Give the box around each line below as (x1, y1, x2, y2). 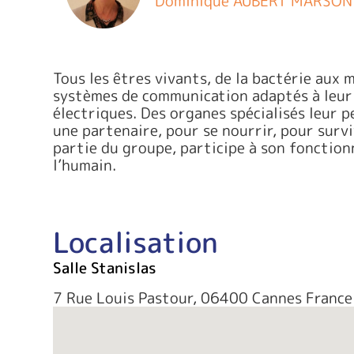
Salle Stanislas (53, 258, 156, 279)
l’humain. (53, 155, 116, 176)
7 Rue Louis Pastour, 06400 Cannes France (53, 288, 352, 309)
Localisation (53, 222, 218, 263)
